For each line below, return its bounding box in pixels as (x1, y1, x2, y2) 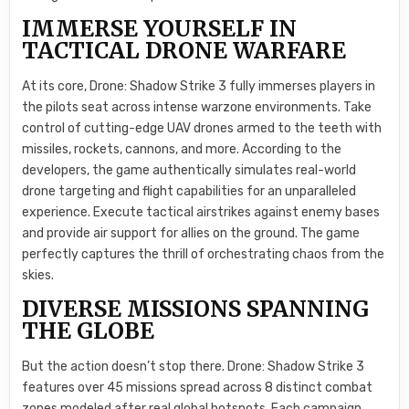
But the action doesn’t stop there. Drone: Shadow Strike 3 (22, 358, 365, 374)
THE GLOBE (22, 317, 155, 346)
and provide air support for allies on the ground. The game (22, 225, 361, 241)
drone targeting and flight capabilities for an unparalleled (22, 183, 357, 199)
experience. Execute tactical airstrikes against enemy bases (22, 204, 381, 220)
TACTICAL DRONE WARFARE (22, 37, 347, 66)
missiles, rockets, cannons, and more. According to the (22, 141, 342, 157)
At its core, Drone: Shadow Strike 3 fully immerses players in (22, 78, 376, 94)
